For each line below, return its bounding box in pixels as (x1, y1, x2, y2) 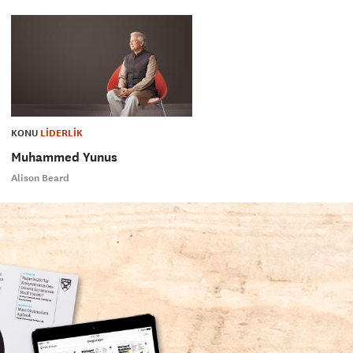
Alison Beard (10, 172, 69, 185)
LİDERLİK (39, 127, 83, 140)
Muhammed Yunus (10, 149, 117, 166)
